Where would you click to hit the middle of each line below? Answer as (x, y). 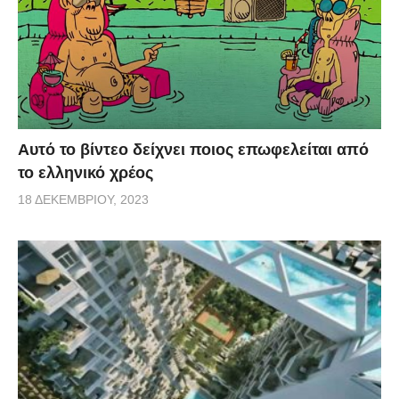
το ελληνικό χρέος (85, 172)
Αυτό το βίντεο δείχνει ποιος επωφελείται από (193, 149)
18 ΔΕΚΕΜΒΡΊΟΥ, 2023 (83, 199)
